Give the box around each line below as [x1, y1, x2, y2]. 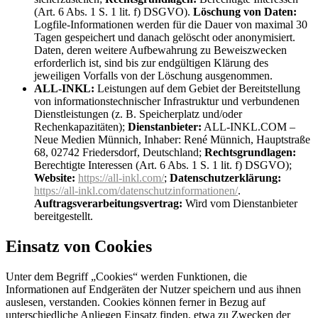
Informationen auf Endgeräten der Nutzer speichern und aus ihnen [6, 283, 301, 295]
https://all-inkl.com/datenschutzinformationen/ [34, 184, 238, 197]
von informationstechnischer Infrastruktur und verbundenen [34, 94, 300, 107]
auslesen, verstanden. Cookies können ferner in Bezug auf [6, 295, 265, 308]
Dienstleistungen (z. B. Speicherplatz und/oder [34, 107, 242, 120]
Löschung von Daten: [193, 5, 297, 18]
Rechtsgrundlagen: [204, 146, 296, 158]
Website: [34, 171, 75, 184]
